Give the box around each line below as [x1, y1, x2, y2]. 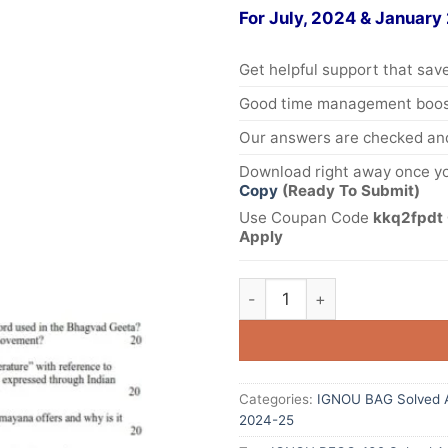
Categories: [239, 390, 317, 407]
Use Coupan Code [239, 207, 373, 227]
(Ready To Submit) [282, 181, 420, 201]
